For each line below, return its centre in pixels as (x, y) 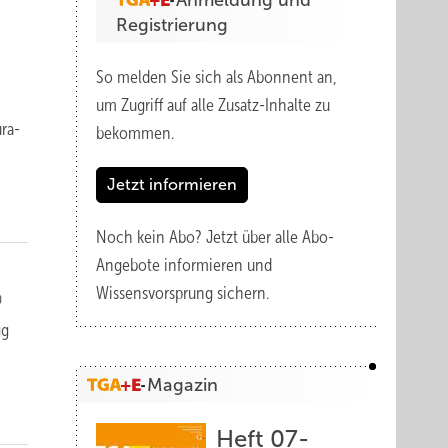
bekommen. (135, 133)
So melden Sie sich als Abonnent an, (216, 77)
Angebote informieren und (184, 265)
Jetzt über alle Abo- (270, 237)
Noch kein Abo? (151, 237)
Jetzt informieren (172, 184)
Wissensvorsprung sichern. (182, 293)
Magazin (182, 385)
